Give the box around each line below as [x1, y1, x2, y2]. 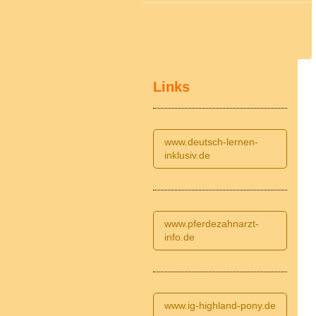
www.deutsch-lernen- [164, 136, 258, 147]
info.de [164, 231, 195, 243]
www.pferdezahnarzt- [164, 218, 259, 229]
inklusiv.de [164, 150, 210, 161]
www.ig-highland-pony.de [164, 300, 276, 311]
